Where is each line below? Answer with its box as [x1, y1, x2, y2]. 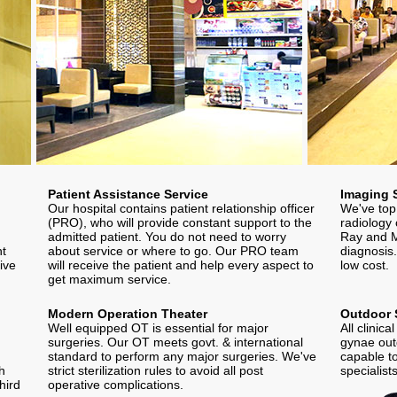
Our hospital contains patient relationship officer [48, 200, 315, 215]
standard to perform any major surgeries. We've [48, 348, 316, 363]
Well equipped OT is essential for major [48, 320, 269, 335]
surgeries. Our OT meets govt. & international [48, 334, 303, 349]
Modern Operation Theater [48, 306, 207, 321]
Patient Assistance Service [48, 186, 208, 201]
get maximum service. [48, 271, 171, 286]
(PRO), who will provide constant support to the [48, 214, 312, 230]
